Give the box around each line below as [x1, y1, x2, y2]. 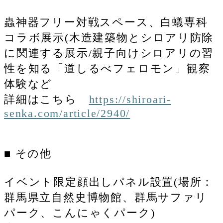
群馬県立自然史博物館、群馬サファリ [4, 191, 208, 204]
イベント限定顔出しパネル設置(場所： [4, 175, 214, 188]
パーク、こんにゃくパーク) [4, 206, 155, 219]
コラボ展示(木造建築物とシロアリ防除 [4, 31, 214, 44]
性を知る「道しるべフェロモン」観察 [4, 62, 211, 75]
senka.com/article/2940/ [4, 107, 130, 119]
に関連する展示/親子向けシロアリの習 [4, 46, 214, 59]
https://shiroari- [89, 93, 172, 106]
